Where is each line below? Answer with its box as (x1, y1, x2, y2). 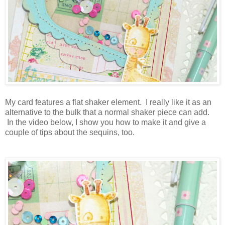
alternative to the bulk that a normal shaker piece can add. (5, 108, 213, 117)
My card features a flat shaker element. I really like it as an (5, 98, 211, 107)
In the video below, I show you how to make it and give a (5, 118, 206, 127)
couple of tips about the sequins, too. (5, 128, 135, 137)
